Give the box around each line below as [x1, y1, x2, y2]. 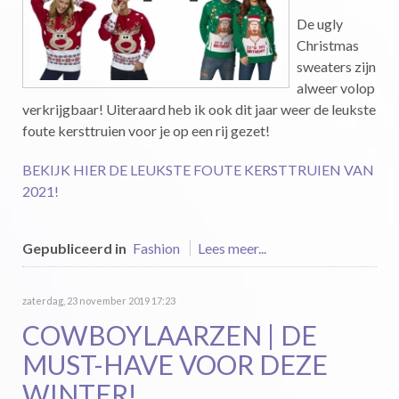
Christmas [297, 37, 359, 53]
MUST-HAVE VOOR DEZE [22, 348, 328, 380]
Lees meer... [198, 240, 266, 256]
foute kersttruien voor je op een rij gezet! [22, 122, 270, 139]
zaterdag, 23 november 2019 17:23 [22, 295, 175, 306]
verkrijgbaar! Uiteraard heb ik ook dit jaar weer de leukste [22, 101, 376, 118]
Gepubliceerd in [22, 240, 126, 256]
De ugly [297, 15, 343, 32]
